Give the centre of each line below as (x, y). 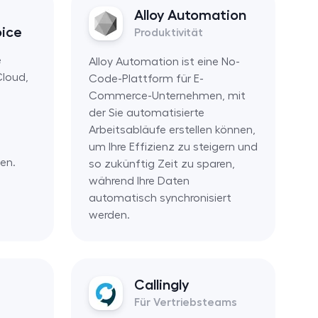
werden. (109, 215)
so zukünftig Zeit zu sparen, (161, 164)
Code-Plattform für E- (146, 78)
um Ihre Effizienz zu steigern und (173, 147)
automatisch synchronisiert (160, 198)
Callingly (161, 284)
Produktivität (168, 32)
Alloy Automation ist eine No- (164, 61)
